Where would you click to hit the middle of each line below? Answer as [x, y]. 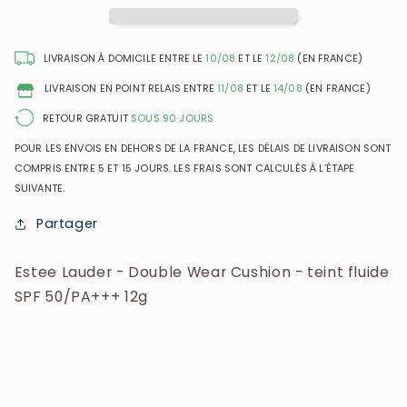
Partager [67, 224]
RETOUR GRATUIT [87, 119]
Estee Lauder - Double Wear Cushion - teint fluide [202, 272]
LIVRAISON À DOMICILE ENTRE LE [124, 59]
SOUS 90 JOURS [173, 119]
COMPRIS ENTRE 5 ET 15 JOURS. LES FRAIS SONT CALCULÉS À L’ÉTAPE [184, 169]
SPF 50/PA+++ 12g [81, 296]
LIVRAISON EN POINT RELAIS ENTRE [131, 89]
